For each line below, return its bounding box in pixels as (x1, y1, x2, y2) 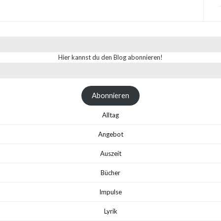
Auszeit (100, 149, 121, 157)
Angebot (98, 130, 123, 138)
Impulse (99, 188, 122, 196)
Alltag (102, 111, 119, 119)
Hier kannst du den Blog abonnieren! (58, 53, 163, 61)
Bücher (101, 169, 120, 177)
